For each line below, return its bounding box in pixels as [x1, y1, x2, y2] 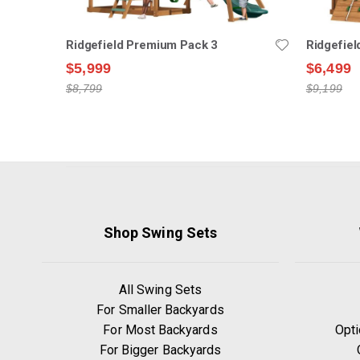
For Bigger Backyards [99, 342, 222, 358]
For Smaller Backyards [96, 301, 224, 317]
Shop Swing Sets [104, 223, 217, 241]
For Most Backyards [103, 321, 218, 337]
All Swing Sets [119, 281, 202, 297]
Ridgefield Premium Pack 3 [66, 37, 219, 52]
